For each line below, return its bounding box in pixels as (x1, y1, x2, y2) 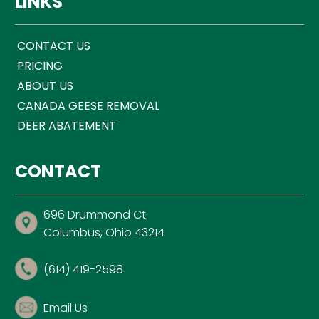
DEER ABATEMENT (16, 117, 116, 135)
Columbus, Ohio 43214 (43, 224, 164, 241)
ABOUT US (16, 78, 73, 95)
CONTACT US (16, 38, 90, 55)
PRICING (16, 58, 63, 75)
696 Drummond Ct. (43, 206, 148, 224)
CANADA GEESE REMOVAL (16, 98, 159, 115)
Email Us (43, 299, 88, 316)
